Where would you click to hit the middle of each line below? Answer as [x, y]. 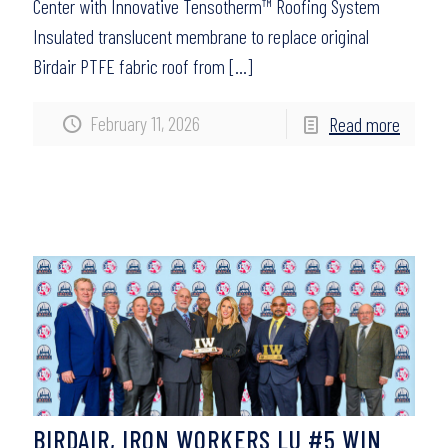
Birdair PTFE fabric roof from [129, 66]
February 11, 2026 [145, 123]
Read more [364, 124]
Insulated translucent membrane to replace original [201, 36]
